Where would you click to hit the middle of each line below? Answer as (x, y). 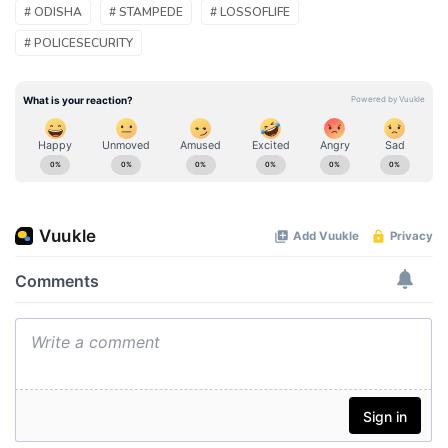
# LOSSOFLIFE (250, 12)
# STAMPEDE (146, 12)
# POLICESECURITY (78, 43)
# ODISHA (53, 12)
